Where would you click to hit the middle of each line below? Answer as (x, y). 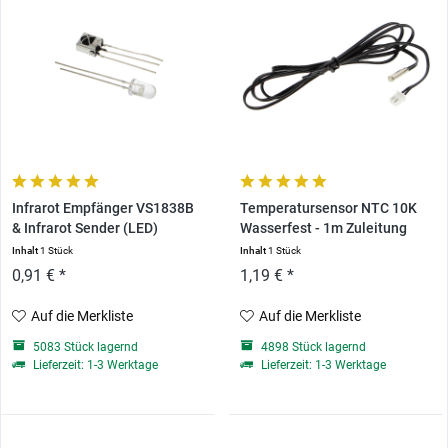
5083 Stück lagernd (84, 347)
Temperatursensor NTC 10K (328, 209)
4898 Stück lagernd (311, 347)
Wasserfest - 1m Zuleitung (323, 229)
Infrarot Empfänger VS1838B (103, 209)
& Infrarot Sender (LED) (85, 229)
